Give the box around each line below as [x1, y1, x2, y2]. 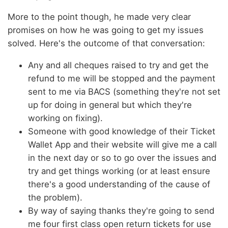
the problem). [28, 192, 82, 203]
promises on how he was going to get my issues [8, 25, 204, 36]
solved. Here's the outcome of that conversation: [8, 38, 205, 49]
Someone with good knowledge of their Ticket [28, 126, 215, 137]
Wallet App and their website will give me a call [28, 139, 217, 150]
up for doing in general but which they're [28, 100, 192, 110]
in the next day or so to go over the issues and [28, 153, 216, 163]
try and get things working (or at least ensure [28, 166, 210, 177]
